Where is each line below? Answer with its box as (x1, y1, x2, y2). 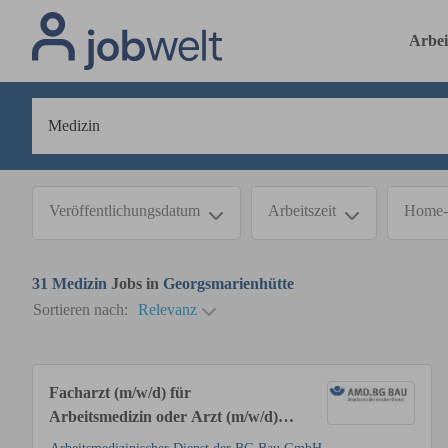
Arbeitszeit (268, 202, 336, 219)
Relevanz (138, 301, 197, 318)
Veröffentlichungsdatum (49, 202, 200, 219)
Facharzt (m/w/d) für (49, 384, 191, 401)
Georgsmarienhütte (163, 275, 294, 292)
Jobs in (107, 275, 163, 292)
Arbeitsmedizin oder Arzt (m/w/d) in (49, 408, 295, 425)
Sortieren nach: (33, 301, 128, 318)
